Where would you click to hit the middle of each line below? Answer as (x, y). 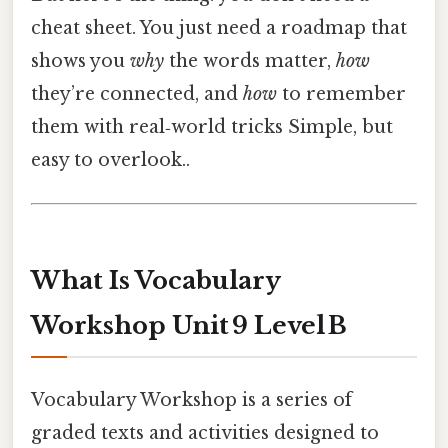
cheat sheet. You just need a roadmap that (219, 28)
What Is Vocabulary (156, 281)
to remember (341, 94)
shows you (80, 61)
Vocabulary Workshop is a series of (191, 400)
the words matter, (250, 61)
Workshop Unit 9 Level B (189, 326)
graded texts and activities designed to (205, 433)
